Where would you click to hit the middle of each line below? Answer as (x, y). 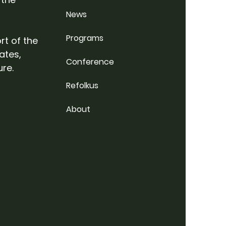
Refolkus (82, 86)
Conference (90, 62)
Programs (85, 38)
